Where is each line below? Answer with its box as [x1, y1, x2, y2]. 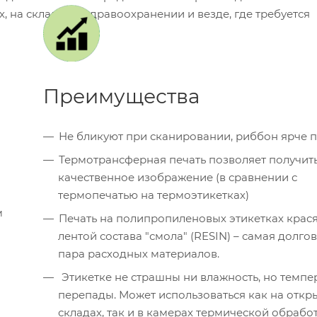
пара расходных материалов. [58, 247, 219, 261]
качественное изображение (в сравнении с [58, 171, 297, 185]
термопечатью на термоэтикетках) [58, 188, 249, 202]
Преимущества [43, 84, 200, 109]
